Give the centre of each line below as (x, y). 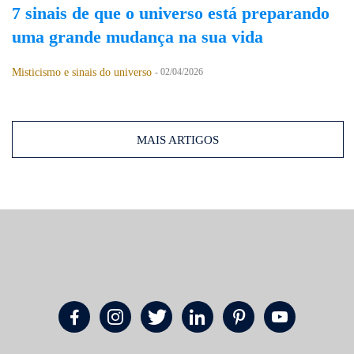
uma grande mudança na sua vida (137, 37)
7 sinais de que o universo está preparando (171, 13)
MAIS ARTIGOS (178, 139)
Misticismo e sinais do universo (82, 72)
